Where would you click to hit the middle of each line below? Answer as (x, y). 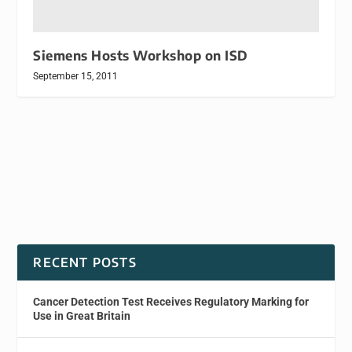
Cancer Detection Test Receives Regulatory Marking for (171, 301)
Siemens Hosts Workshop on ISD (141, 55)
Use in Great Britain (82, 315)
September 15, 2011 (76, 76)
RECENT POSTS (85, 262)
